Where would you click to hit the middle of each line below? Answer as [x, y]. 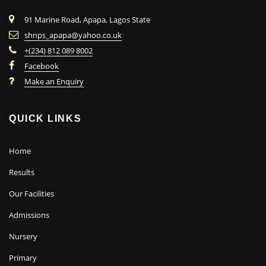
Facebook [42, 66]
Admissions [29, 215]
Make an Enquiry [54, 82]
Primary [23, 258]
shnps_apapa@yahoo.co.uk [73, 35]
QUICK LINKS [45, 118]
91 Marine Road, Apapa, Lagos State [87, 20]
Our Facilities [31, 194]
